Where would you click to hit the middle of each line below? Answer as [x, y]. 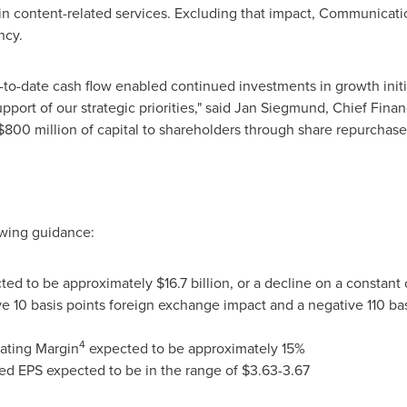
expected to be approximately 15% [195, 348]
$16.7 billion [193, 283]
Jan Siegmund [279, 107]
